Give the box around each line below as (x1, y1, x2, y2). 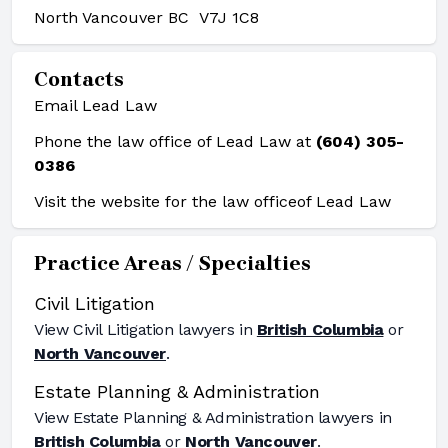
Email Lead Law (34, 96, 157, 115)
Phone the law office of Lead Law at (34, 132, 316, 151)
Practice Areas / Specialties (34, 252, 311, 275)
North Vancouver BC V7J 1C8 (34, 8, 259, 27)
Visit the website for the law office (34, 192, 297, 211)
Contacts (34, 68, 124, 91)
